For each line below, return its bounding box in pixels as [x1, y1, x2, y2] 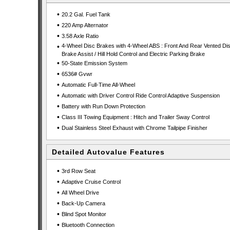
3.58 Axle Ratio [61, 33, 99, 39]
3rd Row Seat [61, 168, 95, 174]
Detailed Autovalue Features [52, 148, 165, 156]
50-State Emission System [61, 60, 127, 66]
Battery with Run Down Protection [61, 103, 145, 109]
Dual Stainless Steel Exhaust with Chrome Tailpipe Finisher [61, 125, 207, 131]
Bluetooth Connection [61, 222, 114, 228]
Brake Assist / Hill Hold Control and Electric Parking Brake [61, 51, 205, 57]
